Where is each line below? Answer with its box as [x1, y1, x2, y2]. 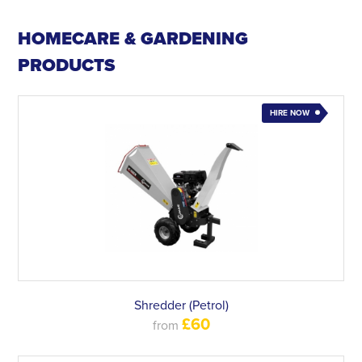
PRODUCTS [18, 55, 116, 76]
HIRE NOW [269, 108, 309, 118]
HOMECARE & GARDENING [18, 28, 249, 49]
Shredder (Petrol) [133, 297, 229, 314]
